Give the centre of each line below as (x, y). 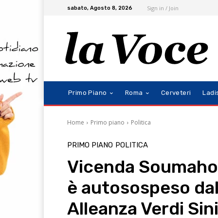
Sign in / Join (163, 8)
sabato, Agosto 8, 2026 (100, 8)
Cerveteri (176, 93)
